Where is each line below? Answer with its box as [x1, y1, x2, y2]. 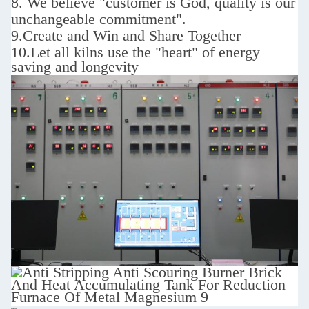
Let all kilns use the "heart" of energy [30, 43, 260, 61]
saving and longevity [11, 57, 139, 75]
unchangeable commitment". [11, 10, 186, 28]
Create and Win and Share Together [23, 26, 241, 44]
